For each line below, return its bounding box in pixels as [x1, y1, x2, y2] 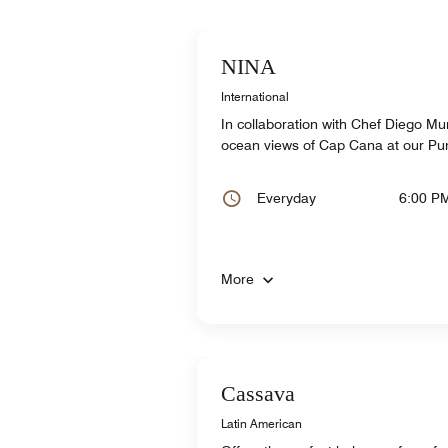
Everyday [257, 189, 316, 206]
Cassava [221, 380, 295, 406]
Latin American [221, 415, 302, 431]
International [221, 88, 289, 104]
